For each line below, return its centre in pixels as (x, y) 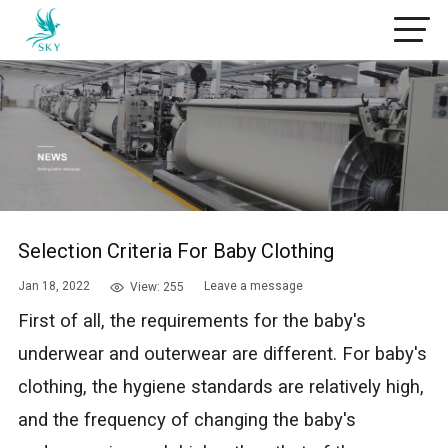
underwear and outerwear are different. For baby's (222, 354)
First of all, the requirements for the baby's (191, 321)
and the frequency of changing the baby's (186, 420)
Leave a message (253, 286)
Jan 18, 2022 (53, 286)
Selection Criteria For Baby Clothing (175, 251)
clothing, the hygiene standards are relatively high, (220, 387)
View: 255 (156, 287)
